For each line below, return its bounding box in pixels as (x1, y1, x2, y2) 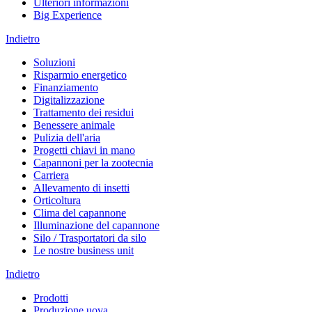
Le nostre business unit (33, 244, 134, 257)
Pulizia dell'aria (33, 132, 100, 144)
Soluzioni (33, 56, 75, 69)
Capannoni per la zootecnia (33, 157, 153, 169)
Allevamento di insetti (33, 182, 130, 194)
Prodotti (33, 292, 68, 304)
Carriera (33, 169, 69, 182)
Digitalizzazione (33, 94, 104, 107)
